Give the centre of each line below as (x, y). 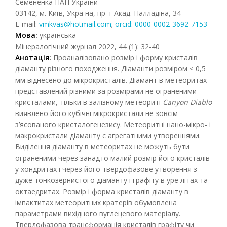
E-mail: (27, 24)
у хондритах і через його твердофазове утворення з (106, 169)
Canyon (175, 102)
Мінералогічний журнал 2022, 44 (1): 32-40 (87, 46)
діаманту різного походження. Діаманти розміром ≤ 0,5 (110, 69)
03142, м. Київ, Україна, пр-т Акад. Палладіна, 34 (98, 13)
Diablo (201, 102)
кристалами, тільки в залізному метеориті (89, 102)
